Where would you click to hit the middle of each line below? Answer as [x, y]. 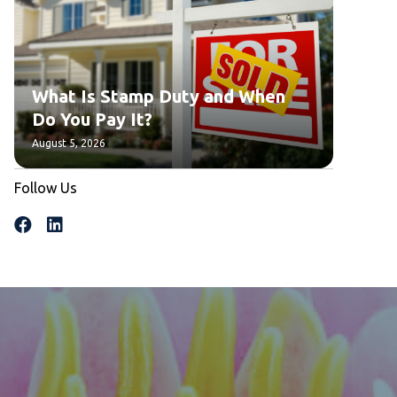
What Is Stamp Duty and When [159, 96]
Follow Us [46, 187]
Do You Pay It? [92, 119]
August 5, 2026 [69, 143]
